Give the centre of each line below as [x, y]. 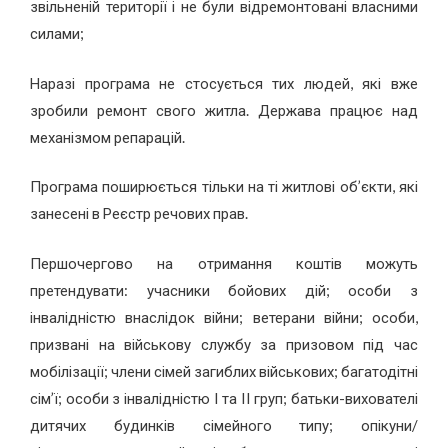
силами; [57, 33]
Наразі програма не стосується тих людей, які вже [224, 82]
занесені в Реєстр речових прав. [139, 213]
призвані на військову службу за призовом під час [224, 343]
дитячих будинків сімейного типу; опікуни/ [224, 424]
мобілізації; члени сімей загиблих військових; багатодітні [224, 370]
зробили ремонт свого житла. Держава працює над [224, 109]
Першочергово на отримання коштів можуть [224, 262]
